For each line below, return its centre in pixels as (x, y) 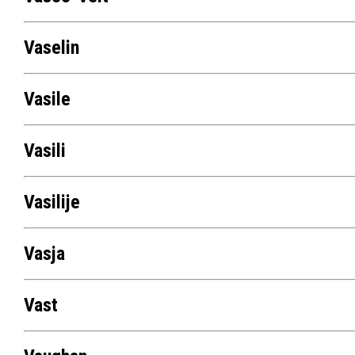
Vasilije (52, 202)
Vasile (47, 99)
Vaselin (51, 48)
